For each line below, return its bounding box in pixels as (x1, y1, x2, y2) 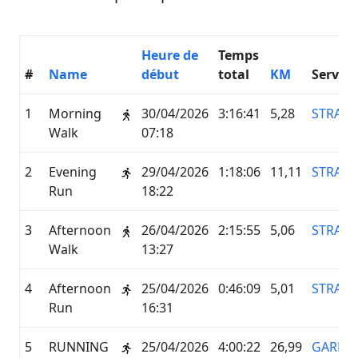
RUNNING (49, 338, 109, 356)
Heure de (141, 46, 198, 64)
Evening (49, 163, 97, 181)
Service (312, 66, 356, 83)
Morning (49, 105, 101, 122)
